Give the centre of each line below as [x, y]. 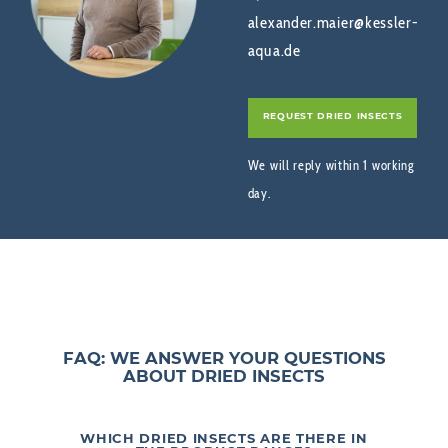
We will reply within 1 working [331, 165]
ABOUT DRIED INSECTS [224, 376]
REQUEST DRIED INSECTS [332, 116]
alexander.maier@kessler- [333, 23]
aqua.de [274, 51]
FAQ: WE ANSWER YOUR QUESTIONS [224, 358]
